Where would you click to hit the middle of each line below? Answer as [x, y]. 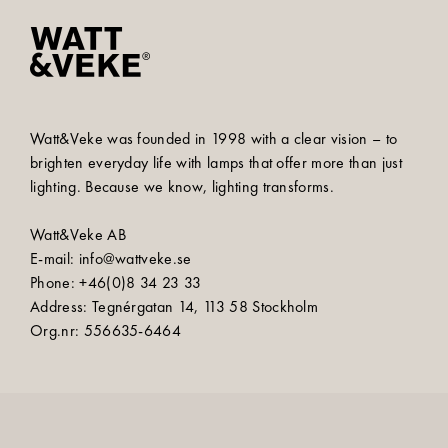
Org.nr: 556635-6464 [106, 331]
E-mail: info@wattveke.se [111, 259]
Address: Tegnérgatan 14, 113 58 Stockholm [174, 307]
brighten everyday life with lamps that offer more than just [216, 163]
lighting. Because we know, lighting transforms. [182, 187]
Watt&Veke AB [78, 235]
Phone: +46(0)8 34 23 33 [116, 283]
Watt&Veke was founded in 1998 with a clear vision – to [214, 139]
